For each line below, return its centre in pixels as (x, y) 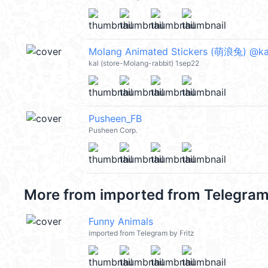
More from (62, 195)
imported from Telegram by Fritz (141, 233)
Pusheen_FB (115, 118)
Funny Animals (121, 221)
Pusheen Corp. (113, 130)
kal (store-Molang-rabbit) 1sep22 (144, 63)
